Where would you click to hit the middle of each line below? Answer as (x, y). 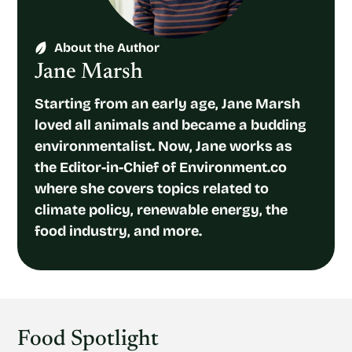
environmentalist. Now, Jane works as (164, 146)
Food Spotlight (88, 339)
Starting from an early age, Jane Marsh (168, 104)
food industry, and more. (119, 231)
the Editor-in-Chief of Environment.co (161, 167)
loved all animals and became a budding (171, 125)
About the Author (107, 48)
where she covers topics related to (152, 189)
